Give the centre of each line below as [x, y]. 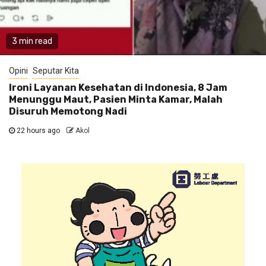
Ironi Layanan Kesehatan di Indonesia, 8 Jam [118, 87]
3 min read [32, 41]
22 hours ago [38, 130]
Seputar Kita [56, 70]
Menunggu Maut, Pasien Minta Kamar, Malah [116, 99]
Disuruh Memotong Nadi [68, 111]
